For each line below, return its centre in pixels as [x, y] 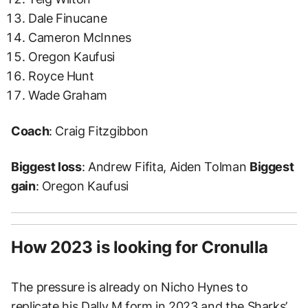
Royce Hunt [61, 76]
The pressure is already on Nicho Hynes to [130, 287]
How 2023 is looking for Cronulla [140, 247]
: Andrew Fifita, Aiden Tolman [165, 166]
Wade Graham [68, 95]
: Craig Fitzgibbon [99, 131]
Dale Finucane [68, 18]
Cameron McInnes [80, 37]
